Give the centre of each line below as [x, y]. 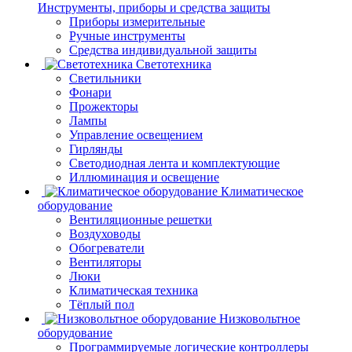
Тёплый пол [102, 304]
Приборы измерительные [137, 21]
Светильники [105, 78]
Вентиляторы [105, 262]
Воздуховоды [105, 233]
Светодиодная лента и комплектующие [174, 163]
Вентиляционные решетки [141, 219]
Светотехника [174, 64]
